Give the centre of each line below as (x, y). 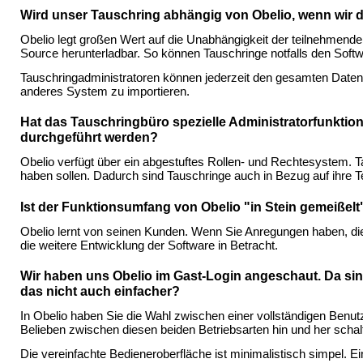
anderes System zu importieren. (105, 92)
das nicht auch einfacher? (100, 291)
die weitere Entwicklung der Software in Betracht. (149, 245)
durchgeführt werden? (89, 138)
